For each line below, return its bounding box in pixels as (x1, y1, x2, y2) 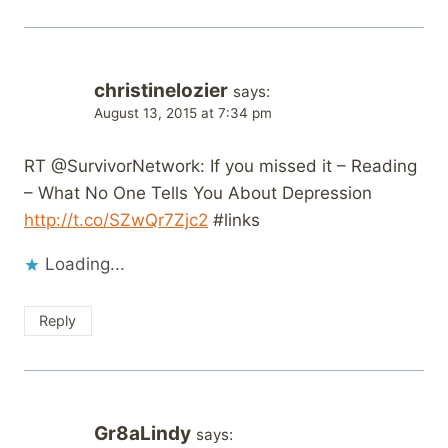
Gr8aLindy (94, 422, 191, 446)
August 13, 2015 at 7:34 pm (94, 105, 272, 122)
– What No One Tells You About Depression (24, 183, 372, 204)
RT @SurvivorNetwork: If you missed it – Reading (24, 156, 417, 177)
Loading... (45, 254, 125, 275)
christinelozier (94, 79, 228, 103)
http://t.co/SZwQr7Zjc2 (24, 210, 208, 231)
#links (208, 210, 260, 231)
